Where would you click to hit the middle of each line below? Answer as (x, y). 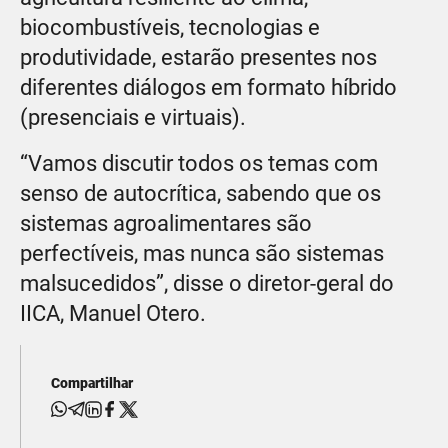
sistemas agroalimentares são (166, 223)
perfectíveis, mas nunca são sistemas (202, 253)
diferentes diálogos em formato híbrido (208, 87)
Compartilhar (92, 382)
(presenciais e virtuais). (133, 117)
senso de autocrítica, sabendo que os (200, 193)
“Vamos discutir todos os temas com (199, 163)
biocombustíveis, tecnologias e (170, 27)
